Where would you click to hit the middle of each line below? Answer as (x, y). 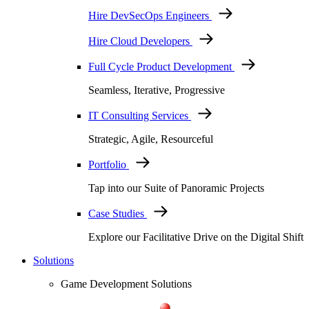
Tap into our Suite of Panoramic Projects (176, 188)
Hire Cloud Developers (140, 41)
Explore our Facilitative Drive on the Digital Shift (196, 237)
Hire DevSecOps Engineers (150, 15)
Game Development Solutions (126, 284)
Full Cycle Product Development (161, 66)
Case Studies (118, 214)
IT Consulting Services (140, 116)
